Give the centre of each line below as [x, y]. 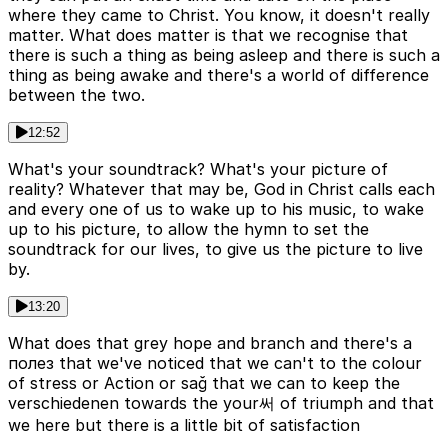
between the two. [76, 95]
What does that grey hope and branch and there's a [210, 343]
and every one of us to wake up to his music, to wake [216, 209]
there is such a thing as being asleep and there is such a [224, 55]
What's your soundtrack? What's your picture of [198, 169]
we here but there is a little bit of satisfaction [184, 425]
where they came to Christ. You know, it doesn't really [219, 15]
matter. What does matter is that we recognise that [208, 35]
